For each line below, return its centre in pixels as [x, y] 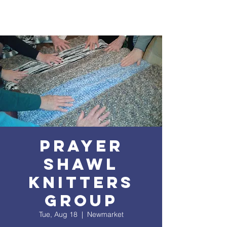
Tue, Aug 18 [58, 214]
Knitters [81, 182]
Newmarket [105, 214]
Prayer [81, 146]
